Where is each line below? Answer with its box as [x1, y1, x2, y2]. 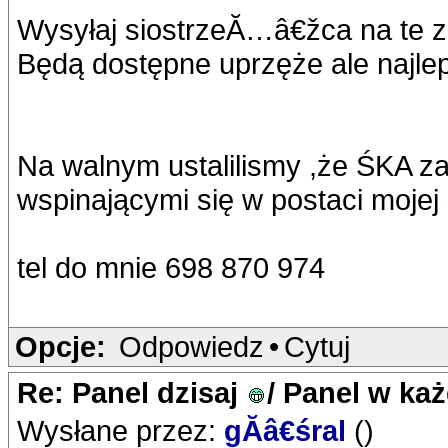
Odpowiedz [119, 330, 264, 363]
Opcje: [15, 330, 106, 363]
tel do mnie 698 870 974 [17, 251, 325, 284]
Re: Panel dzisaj [17, 376, 246, 409]
